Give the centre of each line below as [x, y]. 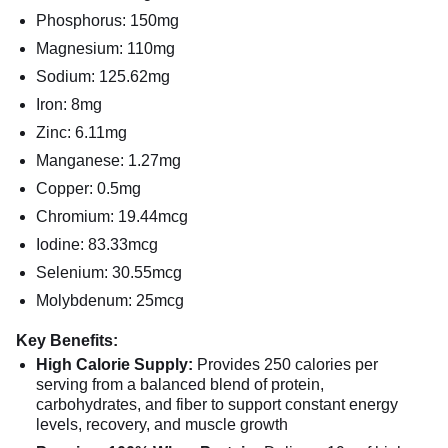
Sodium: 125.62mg [103, 76]
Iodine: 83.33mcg [97, 244]
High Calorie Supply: [114, 364]
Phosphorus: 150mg [107, 20]
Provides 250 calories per [285, 364]
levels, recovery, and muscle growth [162, 424]
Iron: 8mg [69, 104]
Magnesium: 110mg [105, 48]
